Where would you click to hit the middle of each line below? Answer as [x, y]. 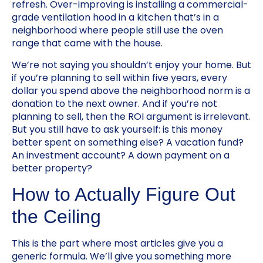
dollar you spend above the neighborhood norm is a [131, 90]
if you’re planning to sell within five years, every [119, 77]
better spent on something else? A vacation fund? [128, 142]
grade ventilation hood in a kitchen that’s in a [115, 18]
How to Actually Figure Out [124, 194]
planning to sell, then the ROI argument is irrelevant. [131, 116]
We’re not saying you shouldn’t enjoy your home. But [131, 65]
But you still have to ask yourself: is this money [117, 129]
